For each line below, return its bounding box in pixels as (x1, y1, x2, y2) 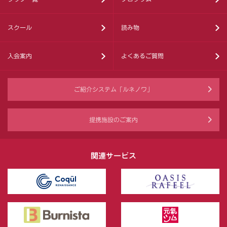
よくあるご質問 (121, 53, 164, 59)
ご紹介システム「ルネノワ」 (74, 86, 153, 93)
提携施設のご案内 (89, 117, 138, 123)
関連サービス (91, 150, 136, 161)
